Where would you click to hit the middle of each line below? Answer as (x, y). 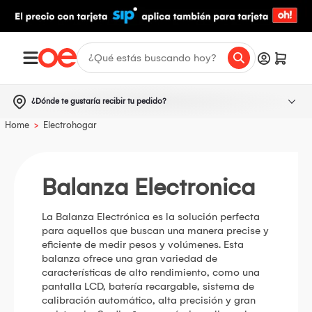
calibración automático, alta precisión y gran (149, 300)
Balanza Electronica (148, 187)
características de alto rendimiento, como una (151, 272)
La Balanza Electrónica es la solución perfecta (151, 216)
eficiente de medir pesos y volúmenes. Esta (143, 244)
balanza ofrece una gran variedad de (130, 258)
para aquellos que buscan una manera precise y (155, 230)
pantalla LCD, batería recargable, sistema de (148, 286)
